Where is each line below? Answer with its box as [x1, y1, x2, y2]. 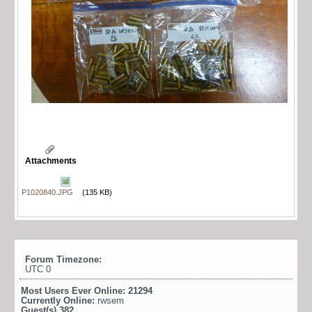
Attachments [25, 156, 77, 166]
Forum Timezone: [25, 254, 102, 265]
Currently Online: [21, 295, 97, 306]
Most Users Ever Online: [21, 286, 128, 297]
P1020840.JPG [22, 188, 73, 197]
